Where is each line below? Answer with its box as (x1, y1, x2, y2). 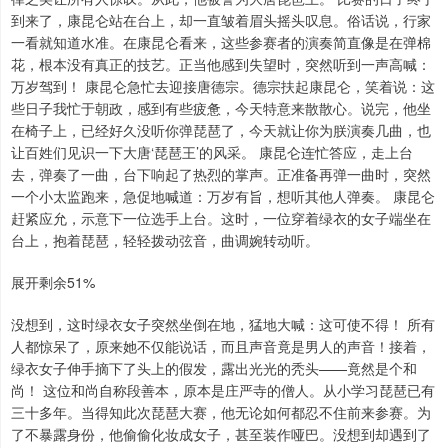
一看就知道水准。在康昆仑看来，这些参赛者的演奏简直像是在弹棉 (11, 32, 431, 53)
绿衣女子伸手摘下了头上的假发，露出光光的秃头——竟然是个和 (11, 358, 417, 379)
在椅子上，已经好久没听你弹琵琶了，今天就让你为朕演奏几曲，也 (11, 120, 431, 141)
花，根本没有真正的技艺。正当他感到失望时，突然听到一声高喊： (11, 54, 431, 75)
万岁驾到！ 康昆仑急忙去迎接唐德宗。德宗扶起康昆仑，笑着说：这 (11, 76, 435, 97)
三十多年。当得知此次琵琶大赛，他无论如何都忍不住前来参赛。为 (11, 402, 431, 423)
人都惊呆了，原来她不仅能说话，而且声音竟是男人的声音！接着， (11, 336, 431, 357)
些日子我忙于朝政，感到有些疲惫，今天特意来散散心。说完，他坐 (11, 98, 431, 119)
